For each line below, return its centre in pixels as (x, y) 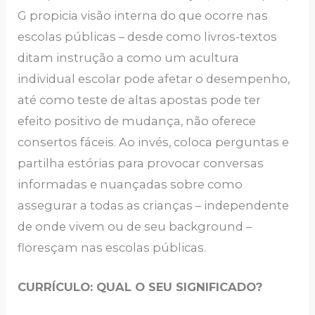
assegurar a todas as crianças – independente (154, 206)
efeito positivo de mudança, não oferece (137, 121)
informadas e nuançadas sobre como (130, 185)
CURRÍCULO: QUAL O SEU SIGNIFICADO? (142, 287)
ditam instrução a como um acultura (129, 58)
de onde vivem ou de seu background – (135, 227)
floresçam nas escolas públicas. (112, 248)
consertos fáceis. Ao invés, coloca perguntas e (154, 142)
